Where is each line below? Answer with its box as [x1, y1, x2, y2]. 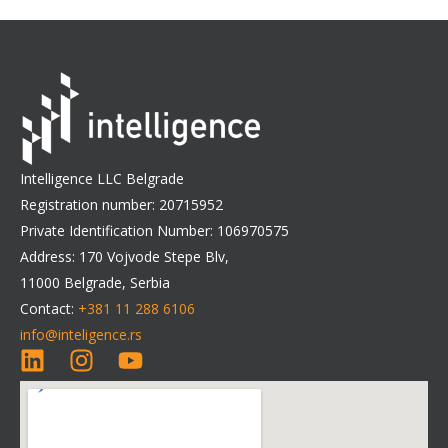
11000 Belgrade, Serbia [20, 272, 170, 292]
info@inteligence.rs [20, 324, 142, 344]
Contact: [20, 298, 78, 318]
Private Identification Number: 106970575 [20, 220, 289, 240]
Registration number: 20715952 [20, 194, 223, 214]
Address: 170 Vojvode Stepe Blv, [20, 246, 229, 266]
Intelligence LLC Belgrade [20, 168, 184, 188]
